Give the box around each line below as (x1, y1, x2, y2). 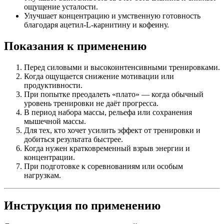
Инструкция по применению (4, 198, 160, 212)
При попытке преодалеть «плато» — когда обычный (24, 89, 203, 98)
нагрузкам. (24, 170, 61, 179)
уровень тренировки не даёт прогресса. (24, 98, 158, 107)
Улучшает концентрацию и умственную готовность (24, 11, 200, 20)
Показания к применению (4, 39, 146, 52)
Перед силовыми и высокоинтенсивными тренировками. (24, 62, 220, 71)
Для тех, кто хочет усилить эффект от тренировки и (24, 125, 200, 134)
